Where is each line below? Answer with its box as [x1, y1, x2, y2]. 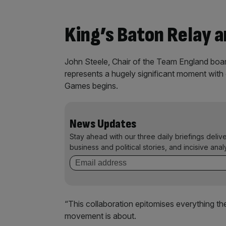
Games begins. [65, 81, 118, 91]
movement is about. [65, 211, 136, 221]
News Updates [70, 117, 136, 132]
